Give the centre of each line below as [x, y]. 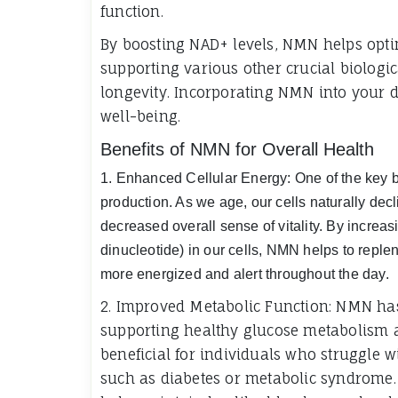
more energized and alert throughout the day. [245, 274]
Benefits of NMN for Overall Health [237, 149]
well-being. [141, 116]
